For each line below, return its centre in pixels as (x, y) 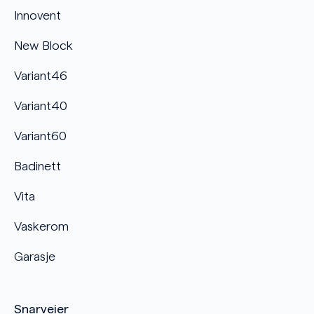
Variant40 (41, 105)
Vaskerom (41, 226)
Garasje (35, 256)
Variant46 (41, 75)
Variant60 (40, 136)
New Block (43, 45)
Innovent (37, 15)
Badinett (37, 166)
